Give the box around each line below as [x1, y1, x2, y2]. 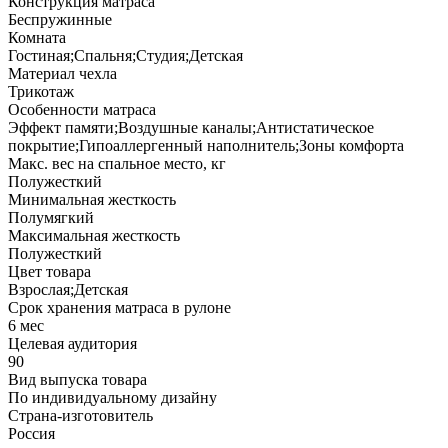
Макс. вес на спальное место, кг [8, 154, 226, 172]
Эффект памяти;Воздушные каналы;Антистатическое [8, 118, 374, 136]
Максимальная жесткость [8, 226, 180, 244]
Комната [8, 28, 66, 46]
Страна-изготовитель [8, 406, 153, 424]
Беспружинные [8, 10, 112, 28]
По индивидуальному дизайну [8, 388, 217, 406]
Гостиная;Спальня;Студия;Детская [8, 46, 243, 64]
